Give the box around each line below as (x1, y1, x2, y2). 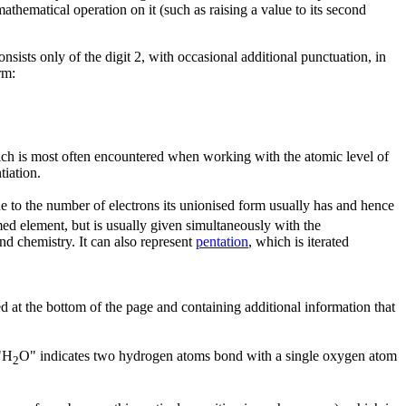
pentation (196, 234, 248, 250)
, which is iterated (248, 234, 349, 250)
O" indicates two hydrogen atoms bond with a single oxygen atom (19, 348, 397, 364)
